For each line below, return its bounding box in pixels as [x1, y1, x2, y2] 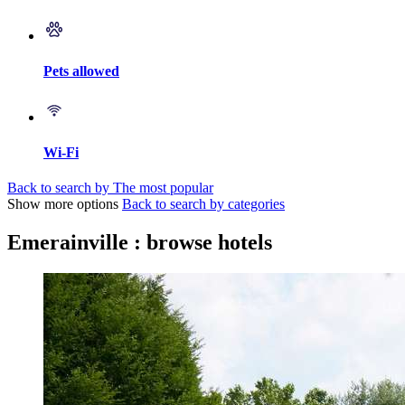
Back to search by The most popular [7, 180, 213, 196]
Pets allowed [43, 63, 119, 80]
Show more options [7, 196, 118, 212]
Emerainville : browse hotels [7, 231, 272, 255]
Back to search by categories [122, 196, 285, 212]
